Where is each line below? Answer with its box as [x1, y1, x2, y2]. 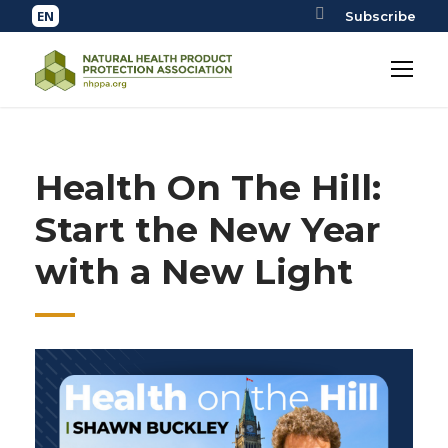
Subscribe [345, 8, 416, 24]
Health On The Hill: [35, 166, 381, 209]
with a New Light [35, 250, 353, 293]
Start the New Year [35, 208, 380, 251]
